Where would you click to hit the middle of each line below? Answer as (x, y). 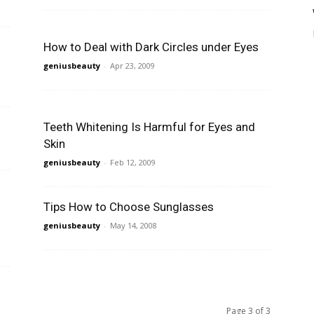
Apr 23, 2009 (132, 66)
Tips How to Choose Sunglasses (129, 207)
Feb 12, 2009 (133, 162)
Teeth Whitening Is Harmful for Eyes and (149, 127)
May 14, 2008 (134, 225)
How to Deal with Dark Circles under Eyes (151, 47)
